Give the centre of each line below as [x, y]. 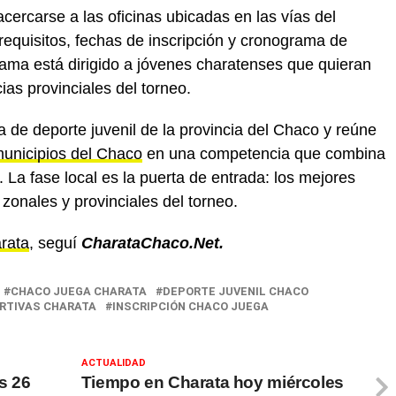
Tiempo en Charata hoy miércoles [212, 382]
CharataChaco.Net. [152, 243]
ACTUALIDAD [113, 363]
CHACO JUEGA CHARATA [79, 291]
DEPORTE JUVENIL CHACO [236, 291]
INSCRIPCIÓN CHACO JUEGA [190, 306]
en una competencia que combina [264, 154]
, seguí [55, 243]
